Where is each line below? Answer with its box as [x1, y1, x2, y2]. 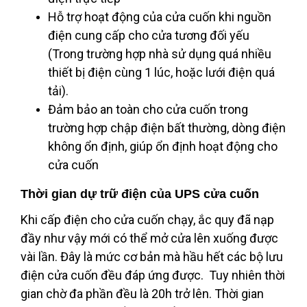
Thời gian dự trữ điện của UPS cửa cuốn [21, 187, 259, 201]
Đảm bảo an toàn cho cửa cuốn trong [48, 102, 248, 116]
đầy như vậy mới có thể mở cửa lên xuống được [21, 231, 278, 245]
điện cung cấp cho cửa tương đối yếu [48, 28, 249, 42]
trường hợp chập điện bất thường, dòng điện [48, 121, 286, 135]
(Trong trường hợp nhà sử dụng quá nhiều [48, 47, 271, 61]
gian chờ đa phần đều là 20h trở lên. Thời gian [21, 286, 264, 301]
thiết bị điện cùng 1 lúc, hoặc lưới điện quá [48, 65, 275, 79]
